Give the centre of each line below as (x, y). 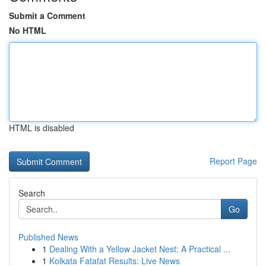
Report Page (233, 161)
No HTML (28, 30)
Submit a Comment (47, 15)
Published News (48, 237)
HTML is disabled (42, 128)
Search (32, 193)
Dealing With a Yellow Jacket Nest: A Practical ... (140, 249)
